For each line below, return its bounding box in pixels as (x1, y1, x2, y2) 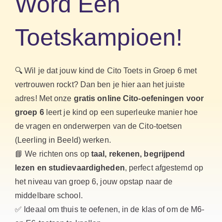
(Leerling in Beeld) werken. (15, 136, 111, 144)
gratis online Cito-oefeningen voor (73, 94, 204, 103)
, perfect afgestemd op (124, 164, 203, 172)
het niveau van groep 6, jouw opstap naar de (15, 177, 173, 186)
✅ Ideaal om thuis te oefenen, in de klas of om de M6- (15, 205, 205, 214)
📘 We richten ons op (15, 150, 91, 158)
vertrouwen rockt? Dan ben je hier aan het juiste (15, 80, 185, 89)
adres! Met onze (15, 94, 74, 103)
